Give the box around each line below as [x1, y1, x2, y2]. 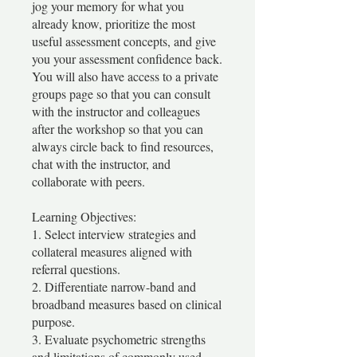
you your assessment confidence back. [32, 49, 222, 67]
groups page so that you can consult [32, 84, 210, 102]
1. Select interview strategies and [32, 225, 196, 242]
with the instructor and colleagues [32, 102, 200, 120]
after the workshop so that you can [32, 120, 203, 137]
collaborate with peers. [32, 172, 145, 190]
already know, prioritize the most [32, 14, 195, 32]
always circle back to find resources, [32, 137, 214, 155]
